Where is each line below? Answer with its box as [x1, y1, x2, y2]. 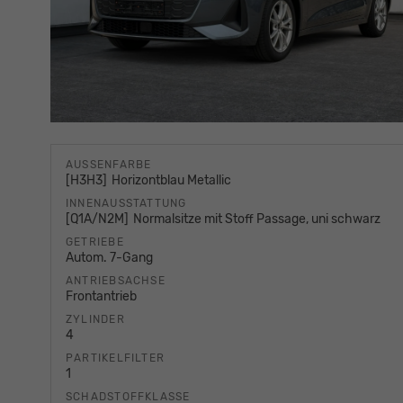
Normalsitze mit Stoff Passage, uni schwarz [133, 211, 381, 228]
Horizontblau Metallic [112, 173, 232, 189]
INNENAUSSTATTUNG [66, 197, 187, 210]
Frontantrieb [66, 289, 137, 305]
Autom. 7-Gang [66, 250, 153, 266]
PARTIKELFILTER [66, 352, 166, 365]
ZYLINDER [66, 313, 125, 327]
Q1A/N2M [70, 211, 124, 228]
